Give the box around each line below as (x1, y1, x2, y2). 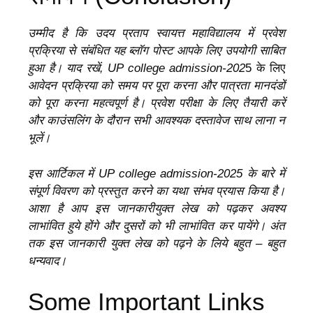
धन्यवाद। (28, 254, 66, 268)
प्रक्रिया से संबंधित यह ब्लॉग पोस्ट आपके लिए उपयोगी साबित (28, 44, 285, 58)
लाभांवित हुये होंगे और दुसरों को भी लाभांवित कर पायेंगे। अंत (28, 219, 285, 233)
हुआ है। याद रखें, (28, 61, 108, 75)
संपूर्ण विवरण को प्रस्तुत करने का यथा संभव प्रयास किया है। (28, 184, 285, 198)
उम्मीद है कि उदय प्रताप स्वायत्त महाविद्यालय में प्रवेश (28, 27, 285, 41)
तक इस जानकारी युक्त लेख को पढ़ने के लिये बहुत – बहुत (28, 236, 285, 250)
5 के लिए (245, 61, 285, 75)
